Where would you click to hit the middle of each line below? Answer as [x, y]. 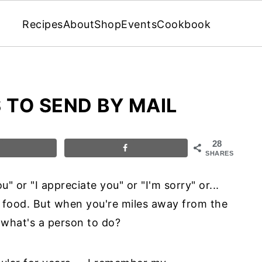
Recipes [43, 24]
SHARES [219, 153]
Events [139, 24]
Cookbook [184, 24]
